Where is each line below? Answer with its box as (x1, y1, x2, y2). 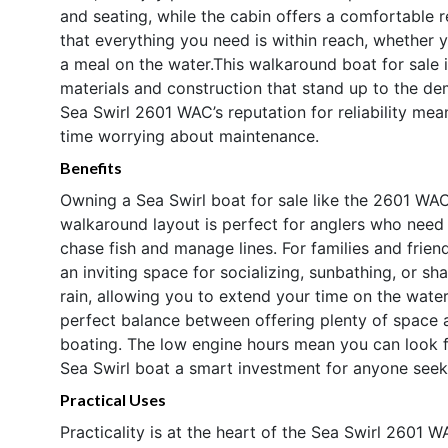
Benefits (60, 157, 122, 177)
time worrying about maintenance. (60, 125, 319, 146)
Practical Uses (60, 389, 166, 409)
